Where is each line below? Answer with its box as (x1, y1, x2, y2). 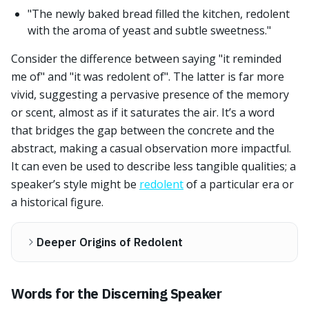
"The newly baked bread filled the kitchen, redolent (28, 6, 290, 21)
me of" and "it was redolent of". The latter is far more (11, 69, 284, 84)
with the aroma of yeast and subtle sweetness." (28, 23, 271, 38)
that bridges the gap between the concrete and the (11, 123, 275, 138)
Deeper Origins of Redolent (37, 235, 183, 249)
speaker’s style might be (11, 177, 139, 192)
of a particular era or (183, 177, 294, 192)
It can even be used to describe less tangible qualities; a (11, 159, 296, 174)
